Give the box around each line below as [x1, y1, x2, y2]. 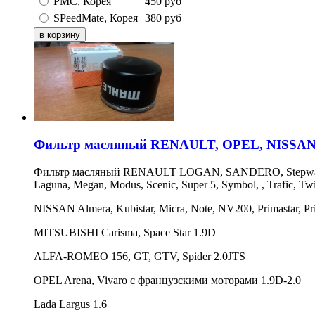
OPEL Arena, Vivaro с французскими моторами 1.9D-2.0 [34, 274, 301, 286]
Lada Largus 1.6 [34, 297, 107, 310]
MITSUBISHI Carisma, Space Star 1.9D [34, 226, 216, 238]
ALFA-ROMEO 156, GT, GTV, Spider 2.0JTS [34, 250, 245, 262]
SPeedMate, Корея [53, 12, 138, 25]
